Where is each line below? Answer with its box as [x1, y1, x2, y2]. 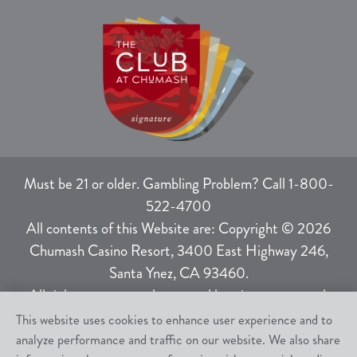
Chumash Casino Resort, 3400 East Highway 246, [29, 240, 328, 262]
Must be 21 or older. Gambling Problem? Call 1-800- [23, 173, 334, 195]
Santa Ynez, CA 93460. [108, 262, 249, 284]
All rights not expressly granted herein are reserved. [28, 284, 329, 307]
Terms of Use [207, 332, 285, 355]
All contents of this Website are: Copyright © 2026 [26, 218, 331, 240]
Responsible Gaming [65, 332, 186, 355]
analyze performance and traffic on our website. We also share [16, 330, 340, 349]
